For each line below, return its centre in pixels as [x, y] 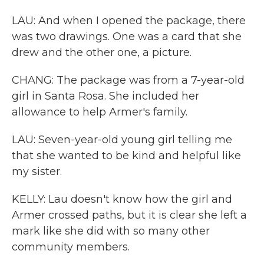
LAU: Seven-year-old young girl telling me [122, 140]
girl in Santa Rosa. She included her [105, 96]
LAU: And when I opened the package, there [129, 21]
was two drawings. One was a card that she [127, 37]
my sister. [37, 171]
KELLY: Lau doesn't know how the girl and [122, 199]
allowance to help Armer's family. [100, 112]
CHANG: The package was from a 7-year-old [128, 80]
